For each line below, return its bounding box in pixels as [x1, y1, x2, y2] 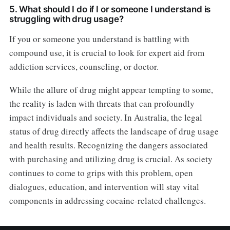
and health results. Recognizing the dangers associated [9, 139, 208, 151]
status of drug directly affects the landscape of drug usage [9, 125, 219, 138]
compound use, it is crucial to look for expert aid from [9, 47, 204, 59]
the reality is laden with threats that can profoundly [9, 98, 195, 110]
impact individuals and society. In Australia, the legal [9, 111, 202, 124]
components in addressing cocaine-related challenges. [9, 195, 206, 207]
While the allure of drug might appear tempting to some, [9, 84, 213, 96]
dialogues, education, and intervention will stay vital [9, 181, 199, 193]
